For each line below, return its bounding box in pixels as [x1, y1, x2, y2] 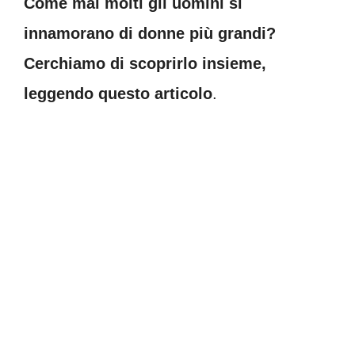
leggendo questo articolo [24, 85, 212, 102]
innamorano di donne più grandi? [24, 25, 276, 42]
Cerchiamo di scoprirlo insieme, [24, 55, 266, 72]
